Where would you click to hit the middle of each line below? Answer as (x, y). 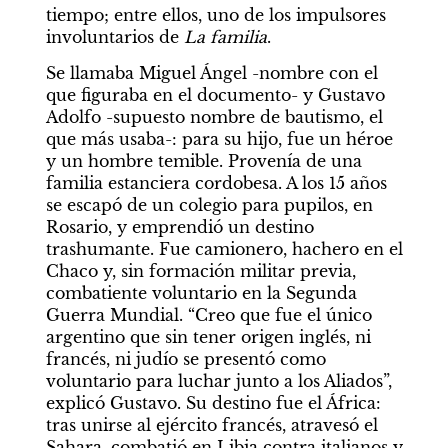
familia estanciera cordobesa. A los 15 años (216, 182)
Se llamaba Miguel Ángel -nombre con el (211, 72)
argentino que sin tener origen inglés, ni (208, 336)
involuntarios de (114, 36)
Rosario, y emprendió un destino (179, 226)
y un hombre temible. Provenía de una (203, 160)
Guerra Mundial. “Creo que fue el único (208, 314)
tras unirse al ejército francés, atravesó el (211, 424)
